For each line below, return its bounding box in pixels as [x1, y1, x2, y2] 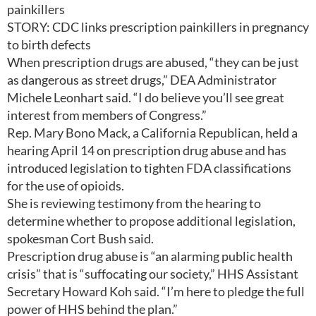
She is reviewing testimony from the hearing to [7, 195, 261, 211]
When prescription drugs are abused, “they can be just [7, 54, 299, 70]
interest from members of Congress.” [7, 107, 207, 123]
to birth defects [7, 37, 91, 52]
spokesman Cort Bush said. [7, 231, 154, 246]
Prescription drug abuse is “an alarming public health [7, 248, 293, 264]
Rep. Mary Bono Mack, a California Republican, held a [7, 125, 298, 140]
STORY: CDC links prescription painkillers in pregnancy [7, 19, 309, 35]
